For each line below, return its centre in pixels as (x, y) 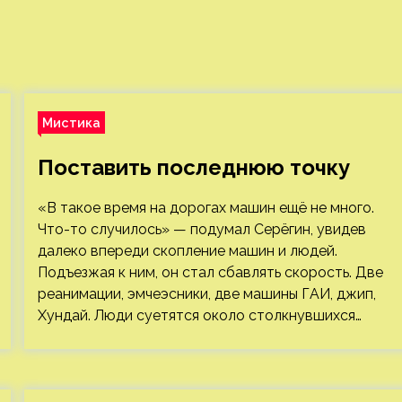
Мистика (71, 122)
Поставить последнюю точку (193, 167)
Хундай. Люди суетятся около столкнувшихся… (199, 315)
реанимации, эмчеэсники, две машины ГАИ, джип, (206, 294)
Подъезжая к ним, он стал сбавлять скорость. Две (210, 272)
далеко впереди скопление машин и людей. (187, 251)
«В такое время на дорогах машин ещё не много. (205, 208)
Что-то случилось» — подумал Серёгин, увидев (201, 229)
